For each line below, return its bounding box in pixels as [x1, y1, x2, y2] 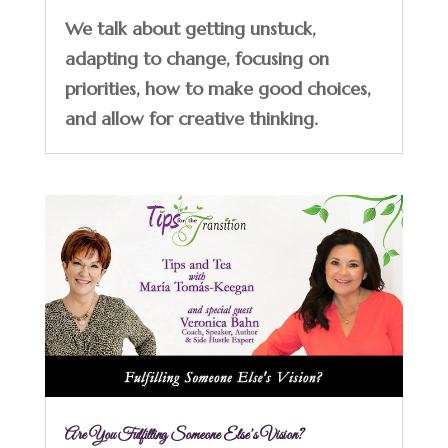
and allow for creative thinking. [64, 106, 318, 130]
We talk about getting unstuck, [64, 16, 316, 40]
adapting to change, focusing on [64, 46, 329, 70]
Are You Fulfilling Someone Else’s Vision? [64, 424, 304, 445]
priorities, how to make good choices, [64, 76, 371, 100]
